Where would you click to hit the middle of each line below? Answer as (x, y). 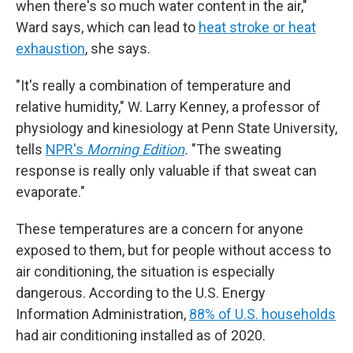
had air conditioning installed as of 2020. (141, 336)
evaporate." (50, 192)
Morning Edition (136, 150)
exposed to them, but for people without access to (173, 251)
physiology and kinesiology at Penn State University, (176, 128)
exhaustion (50, 49)
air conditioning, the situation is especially (145, 272)
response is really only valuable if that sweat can (166, 171)
